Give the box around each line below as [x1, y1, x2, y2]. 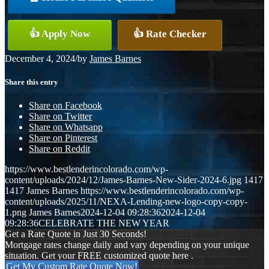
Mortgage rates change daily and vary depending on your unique [5, 239, 249, 250]
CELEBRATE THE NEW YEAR [38, 217, 169, 228]
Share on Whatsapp [29, 121, 103, 132]
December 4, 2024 [5, 53, 75, 64]
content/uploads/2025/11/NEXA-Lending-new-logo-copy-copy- [5, 196, 247, 207]
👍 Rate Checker [133, 28, 207, 40]
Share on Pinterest [29, 132, 97, 143]
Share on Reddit [29, 143, 90, 154]
